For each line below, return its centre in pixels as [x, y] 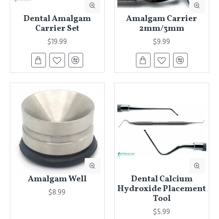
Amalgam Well [57, 179]
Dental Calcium [162, 179]
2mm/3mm [162, 29]
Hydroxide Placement [162, 189]
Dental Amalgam [57, 19]
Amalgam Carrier [162, 19]
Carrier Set [57, 29]
